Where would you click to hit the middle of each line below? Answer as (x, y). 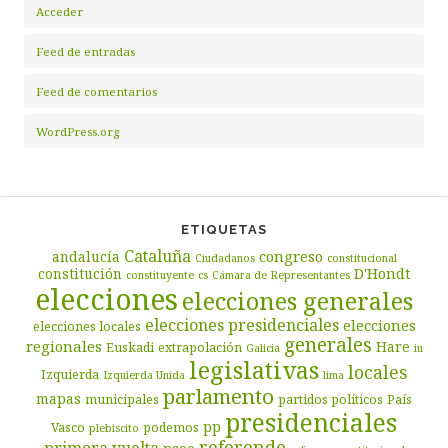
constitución (79, 273)
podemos (171, 427)
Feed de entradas (85, 51)
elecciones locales (86, 326)
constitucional (361, 257)
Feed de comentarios (96, 91)
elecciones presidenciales (241, 324)
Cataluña (157, 255)
